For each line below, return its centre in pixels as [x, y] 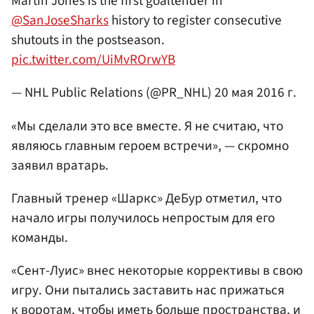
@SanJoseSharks [60, 21]
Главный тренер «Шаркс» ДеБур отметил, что [146, 198]
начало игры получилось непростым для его [143, 218]
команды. [40, 237]
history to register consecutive [195, 21]
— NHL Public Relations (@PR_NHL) [113, 93]
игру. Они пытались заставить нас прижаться [148, 291]
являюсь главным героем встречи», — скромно [150, 145]
